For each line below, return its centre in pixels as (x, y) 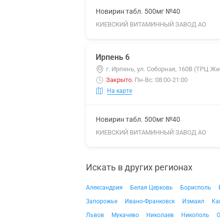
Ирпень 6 (113, 57)
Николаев (160, 215)
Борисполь (196, 188)
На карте (120, 91)
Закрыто (119, 80)
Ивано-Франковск (150, 201)
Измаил (193, 201)
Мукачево (125, 215)
